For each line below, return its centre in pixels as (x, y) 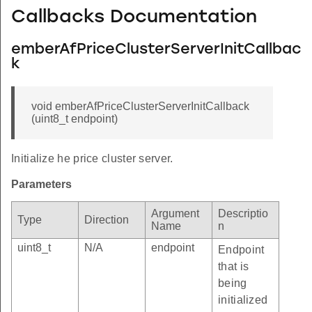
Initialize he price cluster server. (92, 158)
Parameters (41, 184)
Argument (175, 213)
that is (234, 266)
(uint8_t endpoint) (75, 118)
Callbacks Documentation (134, 17)
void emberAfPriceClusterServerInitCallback (140, 106)
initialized (243, 299)
